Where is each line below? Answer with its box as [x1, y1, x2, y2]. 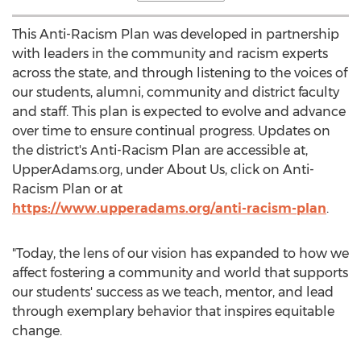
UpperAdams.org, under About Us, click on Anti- [12, 162, 314, 177]
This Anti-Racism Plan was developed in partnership [12, 27, 339, 42]
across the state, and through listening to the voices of [12, 65, 347, 81]
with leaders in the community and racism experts [12, 46, 328, 61]
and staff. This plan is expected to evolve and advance [12, 104, 346, 119]
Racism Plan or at [12, 181, 122, 197]
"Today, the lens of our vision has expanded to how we [12, 246, 349, 261]
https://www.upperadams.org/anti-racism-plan [12, 201, 326, 216]
